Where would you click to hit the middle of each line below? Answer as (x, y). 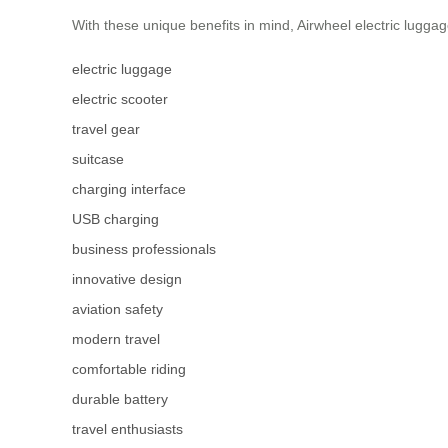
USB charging (115, 219)
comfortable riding (129, 369)
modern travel (116, 339)
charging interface (129, 189)
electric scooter (120, 99)
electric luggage (122, 69)
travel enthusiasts (127, 429)
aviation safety (117, 309)
